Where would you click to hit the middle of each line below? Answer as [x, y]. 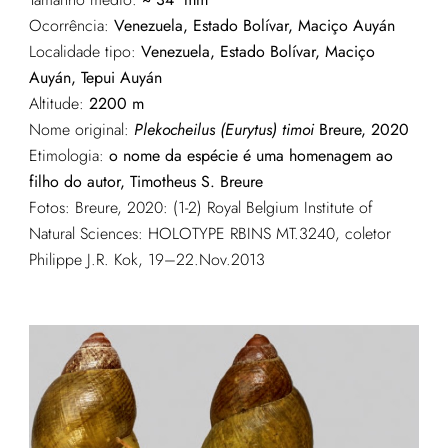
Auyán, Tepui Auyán [95, 77]
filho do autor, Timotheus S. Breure [145, 181]
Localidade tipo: [84, 51]
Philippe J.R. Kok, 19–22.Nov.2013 [146, 259]
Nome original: [81, 129]
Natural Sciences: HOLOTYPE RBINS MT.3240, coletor [209, 233]
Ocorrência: [68, 25]
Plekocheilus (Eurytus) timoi [223, 129]
